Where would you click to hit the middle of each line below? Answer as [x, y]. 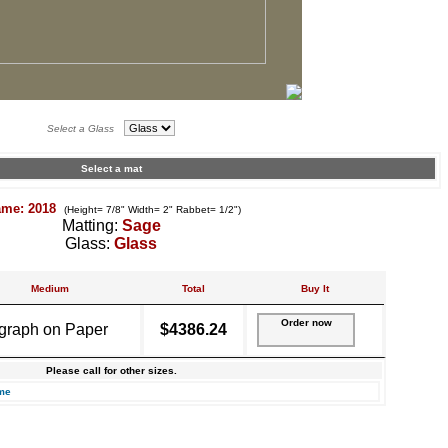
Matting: [91, 225]
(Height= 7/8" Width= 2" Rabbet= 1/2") [152, 209]
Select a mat [111, 168]
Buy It [314, 288]
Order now [306, 322]
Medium [49, 288]
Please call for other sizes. [111, 370]
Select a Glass [83, 128]
